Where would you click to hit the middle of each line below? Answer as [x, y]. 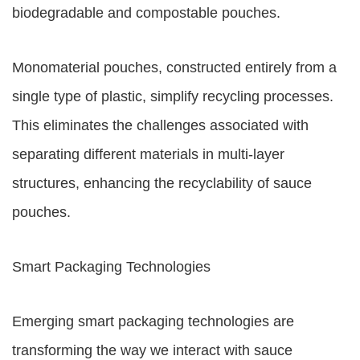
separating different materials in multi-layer [148, 154]
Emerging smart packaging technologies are [153, 321]
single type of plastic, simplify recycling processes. [173, 96]
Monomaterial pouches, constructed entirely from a [174, 67]
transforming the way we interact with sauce [152, 350]
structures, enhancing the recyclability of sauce [162, 183]
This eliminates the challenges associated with [160, 125]
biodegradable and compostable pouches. [146, 13]
